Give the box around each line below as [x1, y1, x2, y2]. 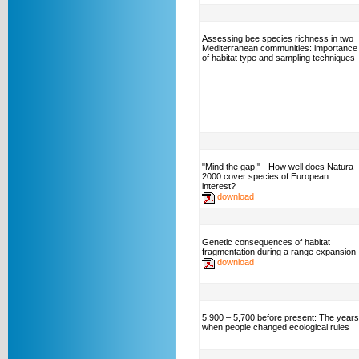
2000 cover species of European [202, 171, 329, 181]
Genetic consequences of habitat [202, 237, 330, 247]
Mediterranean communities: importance [202, 43, 357, 53]
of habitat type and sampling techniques [202, 53, 355, 63]
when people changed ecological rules [202, 322, 349, 332]
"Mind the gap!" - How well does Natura [202, 162, 353, 171]
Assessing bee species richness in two [202, 34, 353, 43]
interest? [202, 181, 236, 191]
